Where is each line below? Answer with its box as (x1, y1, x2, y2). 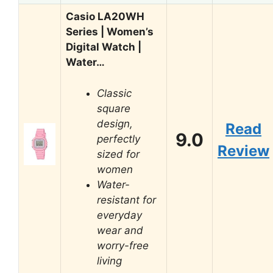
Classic (97, 87, 132, 99)
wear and (97, 224, 143, 236)
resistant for (97, 193, 156, 206)
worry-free (97, 239, 149, 252)
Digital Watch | (66, 41, 141, 53)
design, (97, 117, 133, 130)
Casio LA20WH (66, 10, 144, 23)
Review (218, 142, 269, 160)
